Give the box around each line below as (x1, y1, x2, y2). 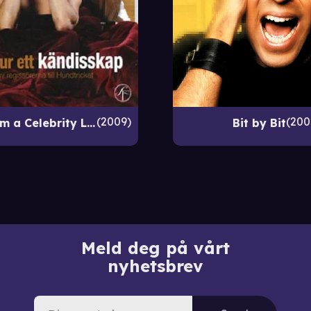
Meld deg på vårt (81, 237, 230, 258)
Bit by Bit (232, 115, 286, 130)
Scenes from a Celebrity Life (86, 115, 95, 130)
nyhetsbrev (108, 255, 203, 276)
